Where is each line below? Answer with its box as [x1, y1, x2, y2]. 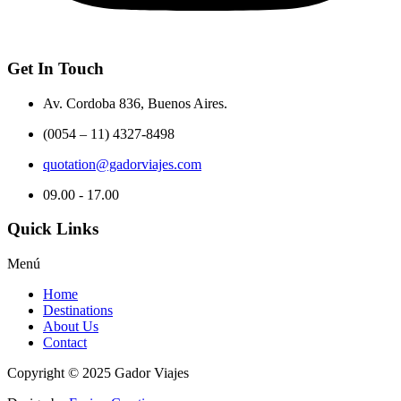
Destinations [43, 303, 113, 319]
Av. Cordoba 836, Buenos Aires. [43, 95, 227, 111]
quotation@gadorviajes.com [43, 156, 201, 172]
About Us [43, 319, 98, 335]
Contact [43, 335, 87, 351]
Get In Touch [7, 58, 104, 78]
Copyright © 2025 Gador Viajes [7, 365, 189, 381]
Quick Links [7, 219, 98, 239]
